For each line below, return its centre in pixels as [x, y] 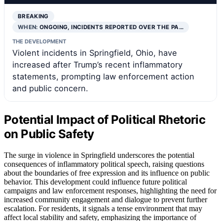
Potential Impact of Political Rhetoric [105, 120]
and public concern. [50, 89]
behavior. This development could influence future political [95, 182]
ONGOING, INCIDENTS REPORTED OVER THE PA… [111, 27]
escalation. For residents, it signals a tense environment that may [103, 208]
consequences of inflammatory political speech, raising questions [104, 164]
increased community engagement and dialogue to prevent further [106, 199]
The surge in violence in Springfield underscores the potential [99, 155]
